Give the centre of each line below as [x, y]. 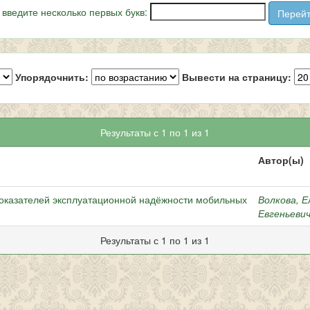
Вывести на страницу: [237, 76]
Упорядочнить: [52, 76]
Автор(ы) [281, 160]
